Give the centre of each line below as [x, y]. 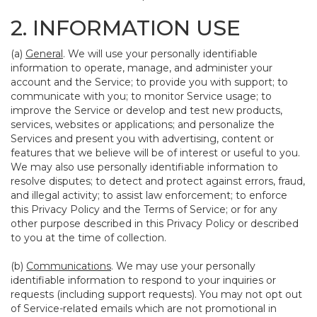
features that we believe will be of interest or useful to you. [155, 153]
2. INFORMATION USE [126, 28]
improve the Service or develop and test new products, [146, 110]
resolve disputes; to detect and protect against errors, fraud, [158, 181]
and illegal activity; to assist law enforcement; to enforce [149, 195]
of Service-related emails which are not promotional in [144, 309]
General [44, 54]
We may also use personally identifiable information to [144, 167]
